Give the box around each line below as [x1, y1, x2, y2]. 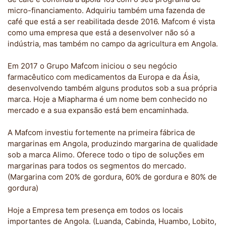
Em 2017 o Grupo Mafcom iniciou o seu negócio [8, 61, 177, 71]
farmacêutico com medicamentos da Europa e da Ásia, [8, 72, 200, 82]
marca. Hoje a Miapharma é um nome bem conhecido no [8, 94, 207, 104]
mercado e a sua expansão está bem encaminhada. [8, 105, 189, 115]
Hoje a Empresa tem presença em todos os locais [8, 205, 183, 215]
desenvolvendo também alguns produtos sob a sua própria [8, 83, 217, 93]
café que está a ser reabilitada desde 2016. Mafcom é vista [8, 17, 215, 26]
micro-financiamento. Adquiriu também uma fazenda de [8, 6, 205, 15]
